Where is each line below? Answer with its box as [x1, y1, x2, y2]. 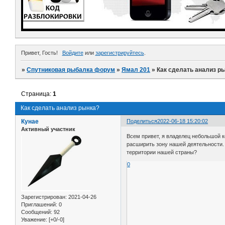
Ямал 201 [122, 66, 151, 74]
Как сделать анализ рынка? [21, 104, 99, 112]
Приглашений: [21, 201, 57, 207]
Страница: [21, 90, 53, 98]
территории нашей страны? [127, 149, 197, 155]
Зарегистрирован [21, 193, 65, 200]
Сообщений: [21, 208, 52, 215]
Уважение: [21, 216, 47, 222]
